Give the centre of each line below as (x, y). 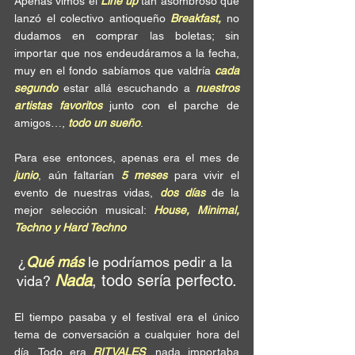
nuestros (218, 88)
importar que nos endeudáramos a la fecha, (127, 53)
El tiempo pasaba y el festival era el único (127, 317)
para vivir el (204, 175)
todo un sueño (103, 123)
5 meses (144, 175)
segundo (36, 88)
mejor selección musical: (84, 210)
